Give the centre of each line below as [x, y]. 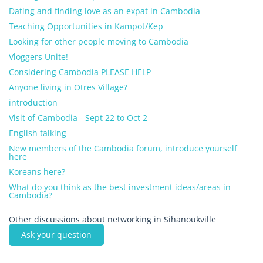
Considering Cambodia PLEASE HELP [80, 72]
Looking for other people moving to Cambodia [99, 41]
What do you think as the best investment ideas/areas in [120, 187]
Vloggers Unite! [38, 57]
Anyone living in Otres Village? [68, 87]
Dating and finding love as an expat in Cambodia [104, 11]
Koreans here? [37, 172]
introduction [33, 102]
